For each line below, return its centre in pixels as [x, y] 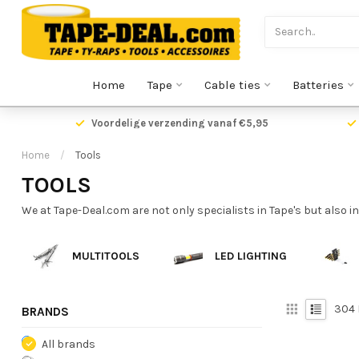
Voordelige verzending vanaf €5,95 [179, 123]
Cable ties [232, 85]
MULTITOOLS [106, 256]
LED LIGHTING [251, 256]
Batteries [318, 85]
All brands [69, 344]
